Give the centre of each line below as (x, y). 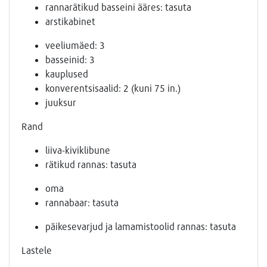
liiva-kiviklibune (78, 150)
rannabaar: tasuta (82, 202)
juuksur (61, 102)
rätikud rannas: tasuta (91, 164)
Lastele (37, 250)
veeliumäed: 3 (75, 45)
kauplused (67, 73)
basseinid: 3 (70, 59)
